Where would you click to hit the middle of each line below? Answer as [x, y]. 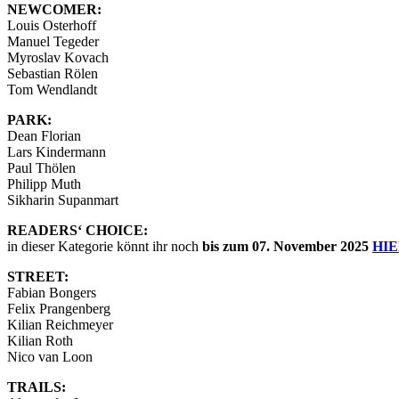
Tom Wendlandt [52, 89]
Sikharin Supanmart [63, 199]
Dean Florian [44, 135]
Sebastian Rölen [53, 73]
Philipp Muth [44, 183]
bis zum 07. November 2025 [285, 246]
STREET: [38, 276]
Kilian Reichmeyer [60, 324]
